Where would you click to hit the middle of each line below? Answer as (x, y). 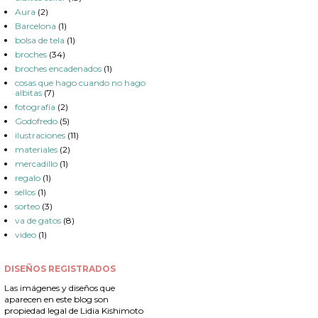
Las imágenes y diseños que (60, 288)
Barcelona (35, 26)
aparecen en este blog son (56, 300)
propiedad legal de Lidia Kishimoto (74, 311)
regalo (28, 178)
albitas (28, 93)
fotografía (35, 107)
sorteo (27, 207)
